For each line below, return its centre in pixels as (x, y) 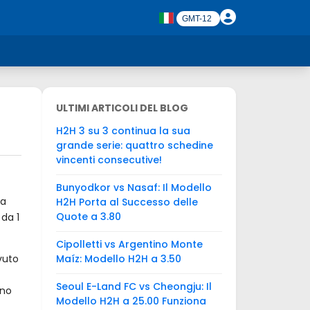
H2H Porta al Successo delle (127, 202)
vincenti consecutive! (109, 160)
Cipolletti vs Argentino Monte (129, 244)
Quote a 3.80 (89, 217)
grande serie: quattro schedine (135, 145)
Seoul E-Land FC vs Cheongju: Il (134, 286)
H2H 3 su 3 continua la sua (123, 131)
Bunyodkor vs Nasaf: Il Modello (134, 188)
